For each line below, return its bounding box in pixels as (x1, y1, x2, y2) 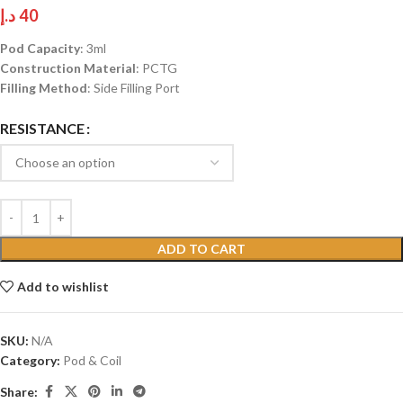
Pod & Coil (63, 353, 121, 369)
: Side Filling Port (87, 80, 180, 96)
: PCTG (136, 60, 177, 76)
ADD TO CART (157, 241, 246, 257)
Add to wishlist (17, 279, 110, 295)
